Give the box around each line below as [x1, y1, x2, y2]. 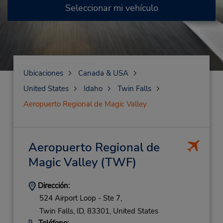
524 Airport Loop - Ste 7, [39, 193, 122, 204]
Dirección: [35, 181, 70, 191]
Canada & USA [78, 68, 128, 78]
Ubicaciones [23, 68, 63, 78]
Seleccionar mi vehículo [65, 2, 158, 14]
